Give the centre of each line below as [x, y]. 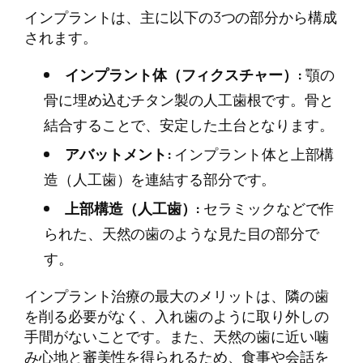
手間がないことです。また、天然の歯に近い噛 [177, 336]
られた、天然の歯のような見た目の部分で [182, 233]
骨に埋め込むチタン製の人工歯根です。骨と [189, 99]
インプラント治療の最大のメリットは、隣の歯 [177, 295]
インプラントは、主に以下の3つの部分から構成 [181, 17]
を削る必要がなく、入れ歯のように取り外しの [177, 316]
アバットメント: [118, 154]
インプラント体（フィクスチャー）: [184, 74]
